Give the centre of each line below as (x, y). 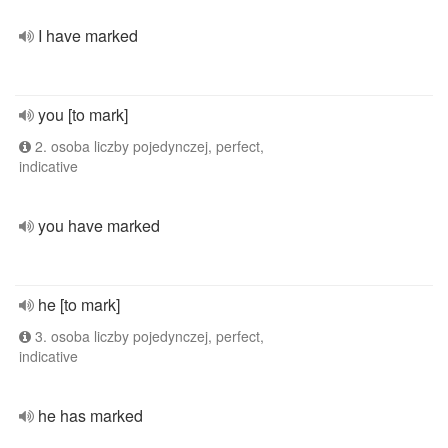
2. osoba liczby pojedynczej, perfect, (147, 146)
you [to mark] (83, 114)
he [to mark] (79, 304)
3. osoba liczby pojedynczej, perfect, (147, 336)
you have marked (99, 225)
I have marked (88, 35)
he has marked (90, 415)
